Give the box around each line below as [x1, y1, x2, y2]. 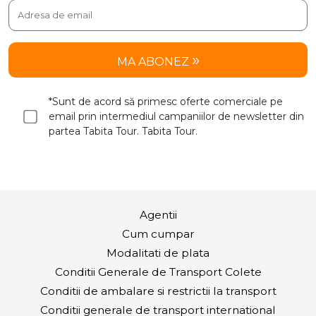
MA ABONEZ [116, 54, 192, 68]
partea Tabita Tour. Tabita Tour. [49, 124, 197, 138]
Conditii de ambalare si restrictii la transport [39, 284, 276, 298]
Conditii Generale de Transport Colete [54, 265, 262, 279]
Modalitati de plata [107, 245, 209, 260]
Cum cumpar [121, 226, 195, 241]
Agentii [139, 207, 177, 221]
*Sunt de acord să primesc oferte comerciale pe [49, 95, 283, 108]
